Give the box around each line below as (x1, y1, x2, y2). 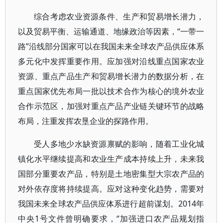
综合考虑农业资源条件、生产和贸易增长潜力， (34, 11, 205, 22)
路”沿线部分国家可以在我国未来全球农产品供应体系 (18, 41, 205, 52)
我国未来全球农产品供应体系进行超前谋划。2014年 (18, 198, 205, 209)
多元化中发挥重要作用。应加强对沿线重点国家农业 (18, 56, 205, 67)
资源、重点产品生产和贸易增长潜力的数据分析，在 (18, 71, 205, 82)
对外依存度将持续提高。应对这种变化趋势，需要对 (18, 183, 205, 194)
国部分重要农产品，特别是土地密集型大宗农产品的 (18, 168, 205, 179)
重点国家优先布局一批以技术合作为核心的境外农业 (18, 86, 205, 97)
